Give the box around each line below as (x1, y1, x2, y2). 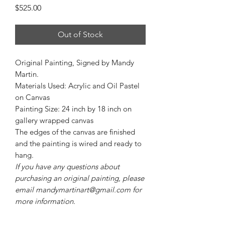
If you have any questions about (15, 161, 120, 171)
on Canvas (15, 92, 50, 102)
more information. (15, 196, 75, 206)
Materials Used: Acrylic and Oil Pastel (15, 80, 140, 90)
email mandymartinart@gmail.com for (15, 184, 142, 194)
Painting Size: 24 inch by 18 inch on (15, 103, 132, 114)
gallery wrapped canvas (15, 115, 93, 125)
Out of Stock (58, 29, 103, 39)
